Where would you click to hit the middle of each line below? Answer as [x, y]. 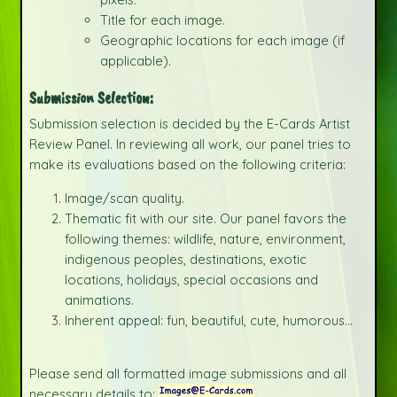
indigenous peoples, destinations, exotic [185, 259]
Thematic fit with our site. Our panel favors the [205, 218]
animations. [99, 300]
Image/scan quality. [124, 198]
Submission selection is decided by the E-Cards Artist [189, 124]
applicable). [135, 61]
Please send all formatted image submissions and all [187, 374]
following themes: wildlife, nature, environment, [205, 238]
